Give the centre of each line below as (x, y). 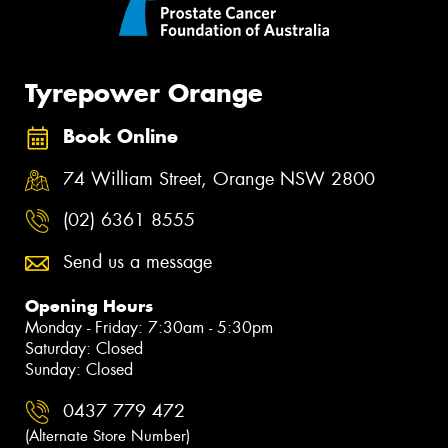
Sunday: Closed (79, 369)
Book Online (120, 137)
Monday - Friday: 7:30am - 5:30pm (149, 327)
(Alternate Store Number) (107, 435)
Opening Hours (89, 305)
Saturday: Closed (84, 348)
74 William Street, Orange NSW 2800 (219, 178)
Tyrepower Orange (144, 92)
